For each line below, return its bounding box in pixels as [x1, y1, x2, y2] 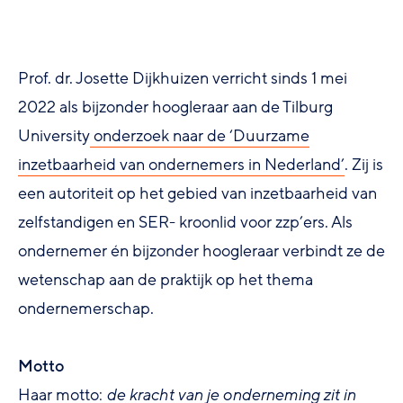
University [18, 124, 90, 147]
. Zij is [345, 153, 383, 175]
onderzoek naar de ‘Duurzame [90, 124, 309, 147]
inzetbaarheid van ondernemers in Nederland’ [18, 153, 345, 175]
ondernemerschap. [18, 297, 154, 319]
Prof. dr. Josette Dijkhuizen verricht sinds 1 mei [18, 67, 347, 89]
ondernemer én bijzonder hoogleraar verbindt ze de [18, 239, 385, 262]
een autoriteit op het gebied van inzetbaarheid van [18, 182, 377, 204]
